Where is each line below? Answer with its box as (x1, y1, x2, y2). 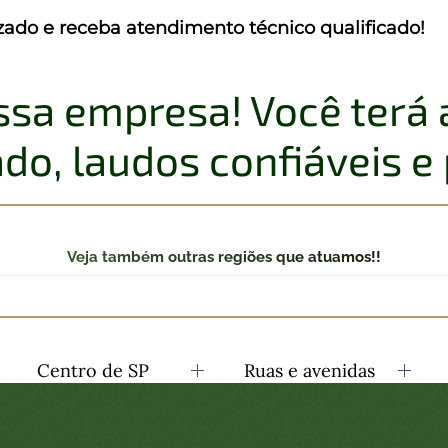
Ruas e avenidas (244, 358, 376, 382)
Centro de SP (37, 358, 150, 382)
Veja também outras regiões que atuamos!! (67, 248, 381, 266)
